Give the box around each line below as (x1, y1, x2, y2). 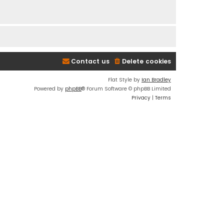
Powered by (34, 84, 65, 92)
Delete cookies (122, 56, 171, 65)
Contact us (71, 56, 109, 65)
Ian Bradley (141, 75, 171, 83)
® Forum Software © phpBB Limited (81, 84, 171, 92)
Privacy (131, 93, 150, 101)
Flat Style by (108, 75, 141, 83)
